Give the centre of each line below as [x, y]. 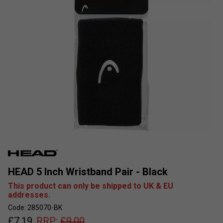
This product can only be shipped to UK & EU [91, 186]
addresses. [29, 195]
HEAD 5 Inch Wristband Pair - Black [88, 171]
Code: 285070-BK [35, 207]
